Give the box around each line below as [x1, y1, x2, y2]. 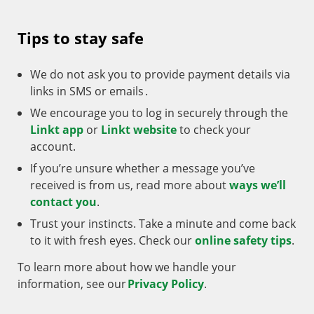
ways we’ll [229, 177, 286, 193]
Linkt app [30, 121, 83, 137]
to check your [177, 121, 251, 137]
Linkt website [101, 121, 177, 137]
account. [30, 138, 76, 154]
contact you [30, 193, 97, 210]
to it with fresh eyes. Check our [30, 232, 195, 248]
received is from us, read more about [30, 177, 229, 193]
